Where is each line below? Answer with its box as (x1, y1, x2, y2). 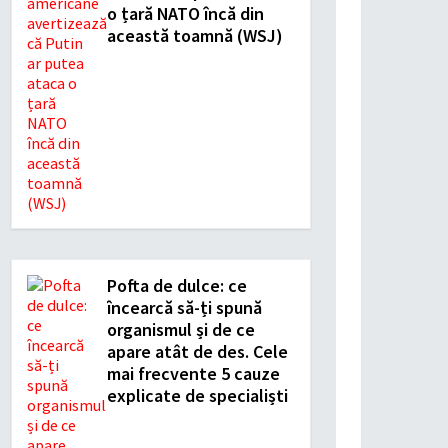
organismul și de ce (107, 318, 255, 341)
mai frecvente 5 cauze (107, 362, 280, 385)
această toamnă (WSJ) (107, 24, 283, 47)
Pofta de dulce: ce (107, 274, 247, 297)
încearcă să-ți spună (107, 296, 262, 319)
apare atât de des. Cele (107, 340, 288, 363)
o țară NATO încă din (107, 2, 264, 25)
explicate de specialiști (107, 384, 288, 407)
